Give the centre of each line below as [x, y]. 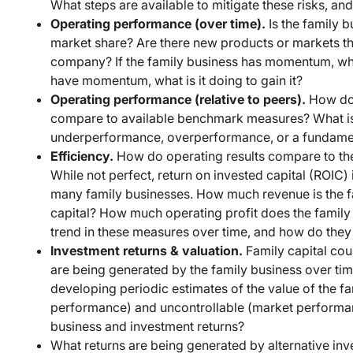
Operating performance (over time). [160, 23]
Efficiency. [84, 156]
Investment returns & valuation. [148, 250]
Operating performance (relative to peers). [180, 99]
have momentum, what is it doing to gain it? [176, 80]
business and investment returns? [147, 326]
